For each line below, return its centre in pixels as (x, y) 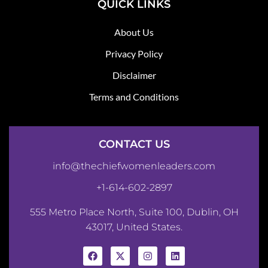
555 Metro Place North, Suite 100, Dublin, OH (134, 212)
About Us (134, 32)
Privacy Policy (134, 54)
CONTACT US (134, 144)
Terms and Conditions (134, 97)
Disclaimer (134, 75)
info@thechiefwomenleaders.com (134, 166)
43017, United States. (134, 227)
